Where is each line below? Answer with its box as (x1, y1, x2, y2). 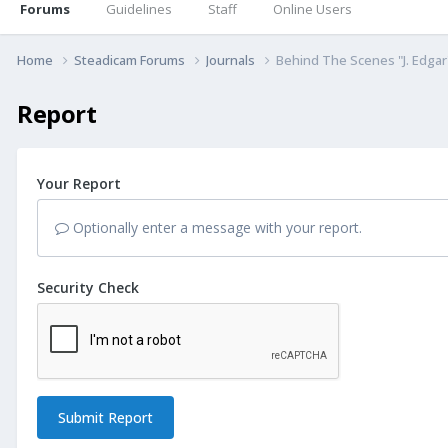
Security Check (37, 277, 139, 297)
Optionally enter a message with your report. (69, 217, 362, 237)
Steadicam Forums (74, 50, 188, 69)
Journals (206, 50, 258, 69)
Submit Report (58, 407, 153, 427)
